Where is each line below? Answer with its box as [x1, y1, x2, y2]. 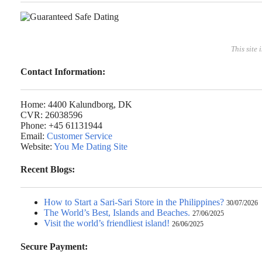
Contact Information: [20, 66, 105, 77]
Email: [20, 130, 47, 141]
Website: [20, 141, 54, 151]
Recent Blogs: [20, 164, 75, 175]
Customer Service [47, 130, 112, 141]
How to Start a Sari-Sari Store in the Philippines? [44, 197, 224, 208]
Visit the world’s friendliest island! [44, 218, 170, 229]
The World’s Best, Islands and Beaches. [44, 208, 190, 218]
